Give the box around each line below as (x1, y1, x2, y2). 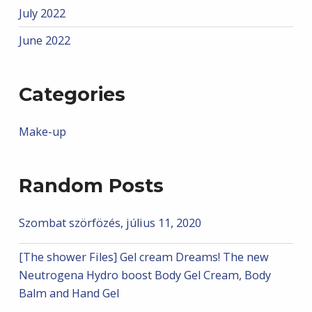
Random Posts (18, 173, 164, 197)
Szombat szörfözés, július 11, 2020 (18, 215, 201, 231)
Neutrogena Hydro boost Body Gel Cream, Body (18, 267, 271, 283)
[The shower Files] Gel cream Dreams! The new (18, 249, 269, 265)
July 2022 (18, 5, 65, 21)
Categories (18, 82, 125, 106)
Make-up (18, 124, 66, 140)
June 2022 (18, 33, 70, 49)
